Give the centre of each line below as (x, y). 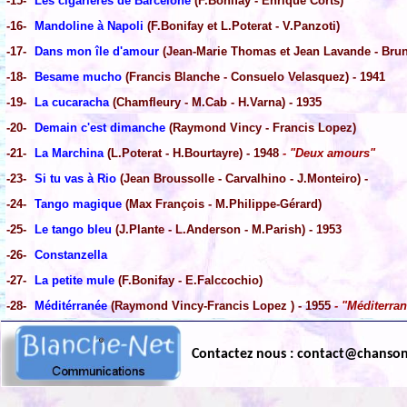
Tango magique (78, 204)
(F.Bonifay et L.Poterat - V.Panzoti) (243, 26)
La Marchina (69, 154)
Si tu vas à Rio (75, 179)
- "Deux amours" (327, 154)
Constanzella (71, 255)
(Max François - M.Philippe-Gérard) (222, 204)
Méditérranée (73, 306)
